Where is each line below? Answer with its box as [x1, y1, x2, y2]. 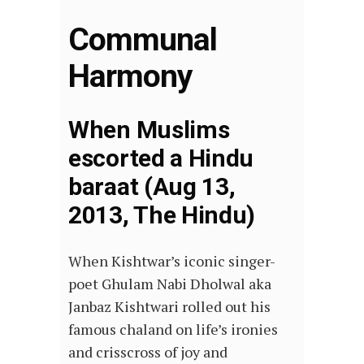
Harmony [68, 58, 193, 96]
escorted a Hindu [68, 144, 254, 173]
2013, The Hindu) [68, 201, 256, 230]
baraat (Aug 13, [68, 172, 236, 201]
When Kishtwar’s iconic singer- [68, 251, 275, 271]
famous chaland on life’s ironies [68, 319, 278, 340]
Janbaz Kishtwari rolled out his [68, 297, 271, 317]
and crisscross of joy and [68, 342, 227, 362]
